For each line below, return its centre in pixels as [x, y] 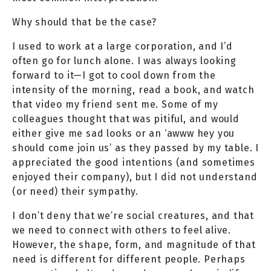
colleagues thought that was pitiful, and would [126, 119]
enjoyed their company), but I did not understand [135, 177]
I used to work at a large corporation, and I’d [122, 46]
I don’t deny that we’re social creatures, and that [133, 215]
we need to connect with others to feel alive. [122, 230]
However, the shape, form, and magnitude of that [134, 244]
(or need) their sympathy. [76, 191]
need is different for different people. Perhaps [129, 259]
